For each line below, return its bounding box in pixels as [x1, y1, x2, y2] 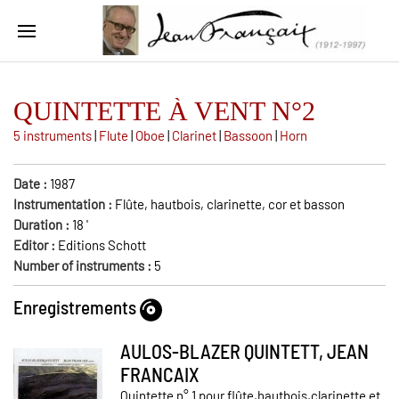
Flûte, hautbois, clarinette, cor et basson [115, 196, 345, 212]
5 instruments [13, 127, 92, 143]
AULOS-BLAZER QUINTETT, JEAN [120, 338, 369, 362]
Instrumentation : [13, 196, 115, 212]
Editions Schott [58, 237, 146, 253]
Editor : [13, 237, 58, 253]
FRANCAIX [120, 362, 199, 386]
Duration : [13, 216, 72, 232]
